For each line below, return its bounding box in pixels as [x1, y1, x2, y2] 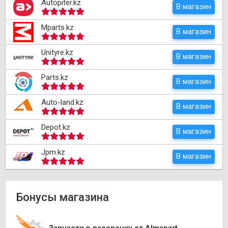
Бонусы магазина [16, 191, 109, 204]
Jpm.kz [41, 148, 65, 157]
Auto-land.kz [41, 98, 83, 107]
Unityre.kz [41, 48, 73, 58]
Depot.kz [41, 123, 70, 132]
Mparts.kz [41, 23, 74, 33]
